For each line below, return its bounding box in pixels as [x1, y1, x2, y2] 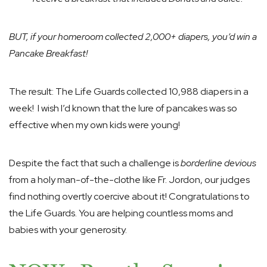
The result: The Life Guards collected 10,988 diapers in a [9, 85, 249, 98]
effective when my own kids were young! [9, 119, 180, 131]
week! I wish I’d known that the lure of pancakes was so [9, 102, 237, 114]
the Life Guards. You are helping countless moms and [9, 207, 233, 219]
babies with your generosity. [9, 223, 127, 236]
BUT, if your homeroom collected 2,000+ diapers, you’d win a [9, 30, 257, 43]
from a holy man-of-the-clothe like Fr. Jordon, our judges [9, 173, 250, 186]
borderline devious [181, 157, 256, 169]
